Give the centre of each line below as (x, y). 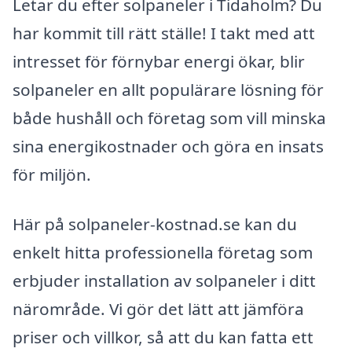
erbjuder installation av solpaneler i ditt (164, 281)
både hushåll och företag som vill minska (169, 117)
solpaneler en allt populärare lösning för (168, 89)
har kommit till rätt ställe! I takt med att (164, 33)
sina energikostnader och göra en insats (168, 146)
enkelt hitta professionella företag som (163, 253)
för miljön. (52, 174)
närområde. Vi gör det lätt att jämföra (158, 309)
